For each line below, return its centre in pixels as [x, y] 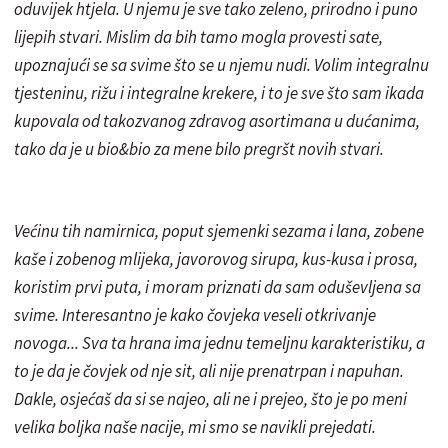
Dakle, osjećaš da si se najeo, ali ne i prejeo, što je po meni [210, 398]
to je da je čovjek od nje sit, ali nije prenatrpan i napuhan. [209, 370]
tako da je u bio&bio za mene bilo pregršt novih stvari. [199, 148]
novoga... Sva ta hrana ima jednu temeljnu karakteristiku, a [219, 342]
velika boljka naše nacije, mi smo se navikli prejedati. [195, 426]
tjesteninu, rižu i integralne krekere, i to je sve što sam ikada [219, 92]
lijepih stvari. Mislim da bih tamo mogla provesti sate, [198, 36]
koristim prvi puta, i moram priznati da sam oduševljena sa [217, 286]
